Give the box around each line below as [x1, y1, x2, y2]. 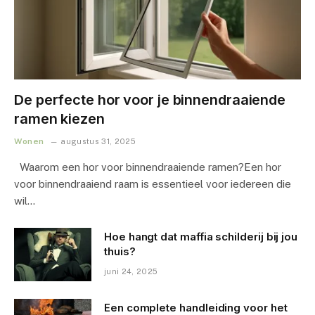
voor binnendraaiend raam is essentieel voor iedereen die [14, 177, 291, 190]
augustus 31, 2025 [60, 136, 136, 146]
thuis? [104, 244, 136, 258]
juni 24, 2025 [104, 266, 158, 276]
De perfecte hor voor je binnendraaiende [14, 91, 286, 108]
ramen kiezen [14, 110, 105, 127]
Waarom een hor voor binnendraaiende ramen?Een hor [14, 160, 281, 173]
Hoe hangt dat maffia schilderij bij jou [104, 229, 298, 243]
